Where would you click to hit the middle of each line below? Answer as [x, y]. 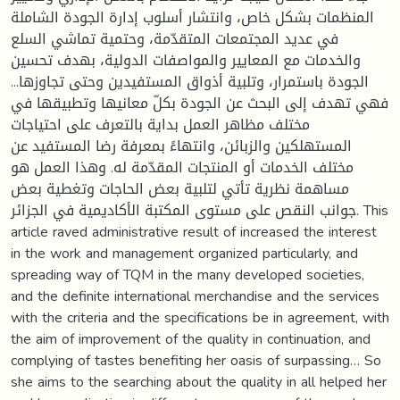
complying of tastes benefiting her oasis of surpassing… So [196, 360]
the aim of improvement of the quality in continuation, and [191, 338]
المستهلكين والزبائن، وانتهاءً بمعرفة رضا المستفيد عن [181, 146]
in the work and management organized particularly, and [184, 253]
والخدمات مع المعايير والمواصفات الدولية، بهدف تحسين [186, 60]
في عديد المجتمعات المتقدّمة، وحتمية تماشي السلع [175, 38]
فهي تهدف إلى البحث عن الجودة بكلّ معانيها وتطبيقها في [200, 103]
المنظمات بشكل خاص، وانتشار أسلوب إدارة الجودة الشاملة [192, 17]
